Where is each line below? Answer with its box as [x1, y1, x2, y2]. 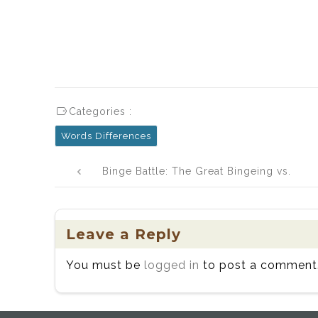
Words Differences [61, 130, 151, 141]
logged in [144, 258, 199, 272]
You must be [66, 258, 144, 272]
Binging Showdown [190, 185, 292, 197]
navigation [55, 165, 164, 187]
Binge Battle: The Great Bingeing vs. [102, 165, 292, 177]
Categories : [68, 105, 132, 117]
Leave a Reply [66, 225, 181, 243]
